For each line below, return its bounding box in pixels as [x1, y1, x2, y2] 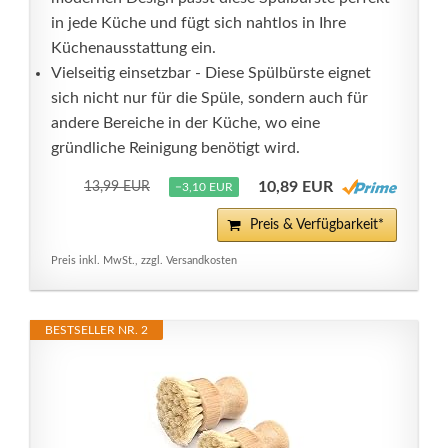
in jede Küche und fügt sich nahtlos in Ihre [51, 15, 346, 31]
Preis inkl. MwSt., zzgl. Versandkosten [51, 255, 237, 266]
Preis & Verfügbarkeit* [250, 218, 384, 232]
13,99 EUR [84, 180, 150, 194]
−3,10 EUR [175, 181, 233, 193]
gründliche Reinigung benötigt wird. [51, 140, 300, 156]
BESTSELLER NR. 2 [45, 324, 148, 336]
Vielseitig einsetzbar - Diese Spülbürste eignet [51, 65, 371, 81]
